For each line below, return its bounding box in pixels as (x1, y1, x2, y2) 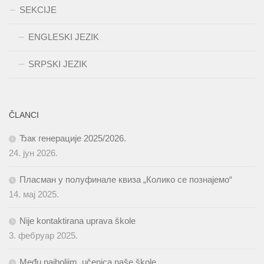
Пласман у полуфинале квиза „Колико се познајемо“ (19, 174, 232, 185)
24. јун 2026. (9, 148, 58, 159)
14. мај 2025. (9, 189, 59, 200)
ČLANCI (9, 110, 39, 120)
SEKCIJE (19, 5, 57, 15)
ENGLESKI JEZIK (28, 32, 99, 42)
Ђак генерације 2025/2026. (19, 133, 126, 144)
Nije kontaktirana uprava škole (19, 216, 136, 226)
